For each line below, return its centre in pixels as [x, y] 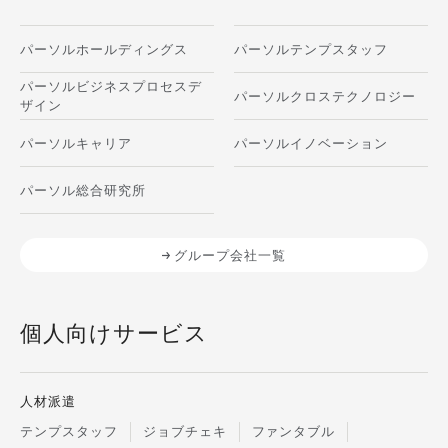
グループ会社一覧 [230, 255]
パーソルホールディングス [104, 49]
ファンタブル [293, 432]
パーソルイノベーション [311, 143]
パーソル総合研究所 [83, 190]
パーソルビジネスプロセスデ [111, 87]
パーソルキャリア [76, 143]
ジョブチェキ [184, 432]
